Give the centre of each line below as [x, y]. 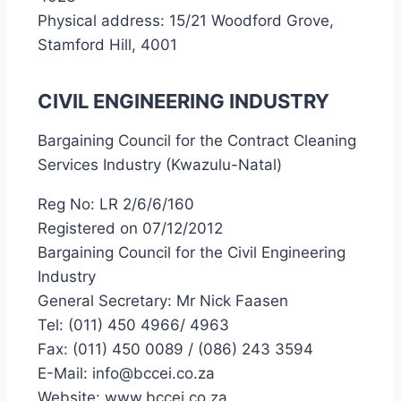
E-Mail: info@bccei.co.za [126, 373]
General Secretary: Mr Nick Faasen [163, 301]
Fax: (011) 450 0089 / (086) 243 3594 [175, 349]
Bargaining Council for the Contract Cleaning [197, 141]
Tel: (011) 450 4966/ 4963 [133, 325]
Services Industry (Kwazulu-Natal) [160, 165]
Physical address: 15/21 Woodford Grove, [186, 21]
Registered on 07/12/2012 [130, 228]
